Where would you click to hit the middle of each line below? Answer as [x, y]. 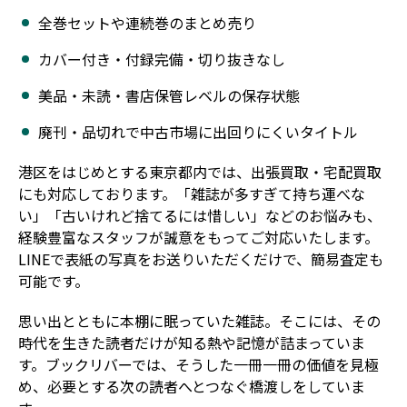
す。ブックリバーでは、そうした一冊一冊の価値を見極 [199, 364]
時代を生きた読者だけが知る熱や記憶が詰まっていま [192, 342]
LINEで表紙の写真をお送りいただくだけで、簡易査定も [201, 258]
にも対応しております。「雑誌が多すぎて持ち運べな [192, 193]
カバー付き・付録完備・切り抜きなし [162, 59]
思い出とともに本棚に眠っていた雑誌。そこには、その [199, 320]
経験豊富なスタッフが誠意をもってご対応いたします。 [199, 237]
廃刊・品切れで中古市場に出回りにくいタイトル [198, 131]
